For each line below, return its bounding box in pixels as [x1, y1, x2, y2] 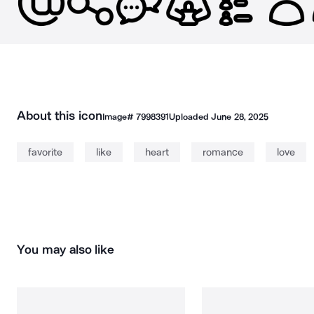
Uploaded [168, 111, 212, 122]
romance [203, 146, 243, 158]
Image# [102, 111, 136, 122]
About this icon [17, 108, 102, 123]
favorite [28, 146, 62, 158]
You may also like [17, 242, 115, 257]
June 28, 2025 [211, 111, 268, 122]
